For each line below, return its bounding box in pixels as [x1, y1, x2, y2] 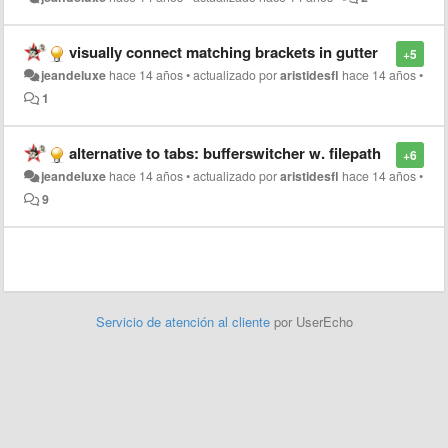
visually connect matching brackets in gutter [69, 41, 378, 63]
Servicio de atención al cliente [95, 312, 274, 331]
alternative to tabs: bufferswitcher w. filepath [69, 142, 381, 164]
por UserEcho [273, 312, 353, 331]
